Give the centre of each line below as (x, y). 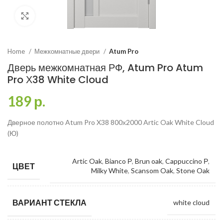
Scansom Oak (152, 170)
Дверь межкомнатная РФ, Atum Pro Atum (105, 68)
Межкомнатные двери (68, 51)
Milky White (110, 170)
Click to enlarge (60, 16)
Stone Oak (193, 170)
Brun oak (149, 161)
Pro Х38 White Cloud (58, 80)
